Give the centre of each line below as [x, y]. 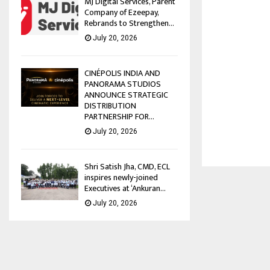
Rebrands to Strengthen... [129, 24]
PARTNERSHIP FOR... [119, 117]
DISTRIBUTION [110, 106]
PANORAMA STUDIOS [123, 84]
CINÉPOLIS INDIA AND [122, 74]
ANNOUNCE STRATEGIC [126, 95]
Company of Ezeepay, [121, 13]
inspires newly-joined [121, 178]
